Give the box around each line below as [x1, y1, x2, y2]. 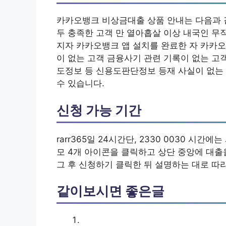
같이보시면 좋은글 [56, 183, 164, 199]
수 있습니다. [56, 78, 104, 89]
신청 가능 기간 [56, 102, 141, 118]
